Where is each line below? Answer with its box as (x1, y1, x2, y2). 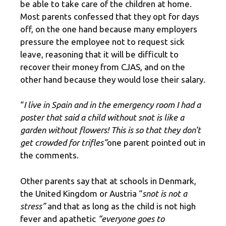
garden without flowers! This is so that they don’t (20, 125, 201, 135)
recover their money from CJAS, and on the (20, 62, 185, 72)
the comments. (20, 150, 79, 160)
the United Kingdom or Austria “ (20, 188, 142, 198)
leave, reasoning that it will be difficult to (20, 49, 179, 59)
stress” (20, 201, 45, 211)
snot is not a (142, 188, 187, 198)
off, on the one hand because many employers (20, 24, 197, 34)
